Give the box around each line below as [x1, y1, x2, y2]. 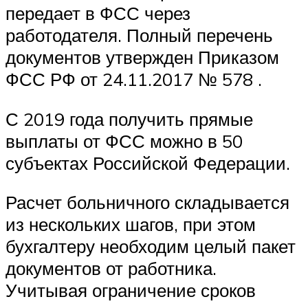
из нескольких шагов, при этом [5, 213, 256, 236]
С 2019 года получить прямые [5, 107, 253, 130]
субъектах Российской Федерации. [5, 151, 290, 174]
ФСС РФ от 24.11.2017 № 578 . [5, 68, 262, 90]
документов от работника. [5, 257, 217, 280]
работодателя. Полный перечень [5, 24, 273, 46]
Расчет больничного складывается [5, 191, 289, 214]
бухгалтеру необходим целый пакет [5, 235, 296, 258]
